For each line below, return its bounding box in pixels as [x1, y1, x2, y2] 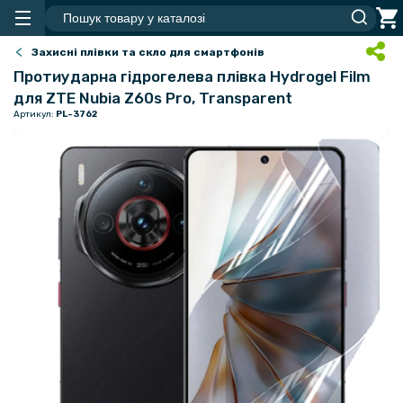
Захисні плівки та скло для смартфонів [31, 46, 264, 58]
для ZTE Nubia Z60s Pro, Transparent [13, 89, 292, 107]
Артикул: [13, 109, 56, 120]
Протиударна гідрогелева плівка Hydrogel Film [13, 67, 371, 85]
